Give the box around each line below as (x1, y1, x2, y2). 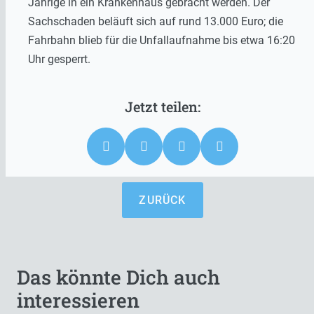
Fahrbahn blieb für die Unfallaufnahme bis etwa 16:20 (28, 34, 295, 47)
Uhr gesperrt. (28, 53, 90, 66)
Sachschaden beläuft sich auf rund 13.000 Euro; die (28, 15, 283, 28)
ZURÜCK (139, 193, 186, 207)
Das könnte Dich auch (17, 264, 220, 290)
